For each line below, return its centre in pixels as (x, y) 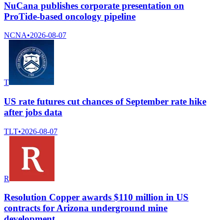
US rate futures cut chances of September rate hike (105, 101)
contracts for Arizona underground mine (86, 208)
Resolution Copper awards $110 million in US (96, 197)
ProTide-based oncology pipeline (70, 16)
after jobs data (33, 112)
